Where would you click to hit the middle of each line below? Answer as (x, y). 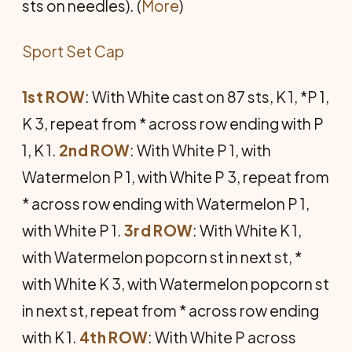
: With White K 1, (247, 230)
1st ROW (54, 96)
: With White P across (222, 337)
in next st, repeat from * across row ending (170, 310)
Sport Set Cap (73, 51)
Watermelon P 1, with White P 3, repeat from (176, 176)
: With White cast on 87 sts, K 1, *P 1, (207, 96)
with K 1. (51, 337)
